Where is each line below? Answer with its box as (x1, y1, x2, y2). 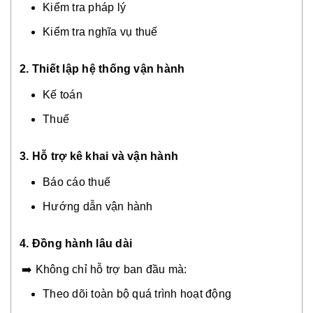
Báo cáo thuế (43, 175, 110, 188)
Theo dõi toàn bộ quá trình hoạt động (43, 287, 231, 300)
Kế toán (43, 88, 82, 101)
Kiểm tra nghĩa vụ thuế (43, 25, 158, 38)
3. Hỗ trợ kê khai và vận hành (20, 150, 179, 162)
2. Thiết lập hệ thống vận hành (20, 62, 185, 75)
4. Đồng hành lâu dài (20, 237, 132, 249)
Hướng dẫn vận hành (43, 200, 153, 212)
